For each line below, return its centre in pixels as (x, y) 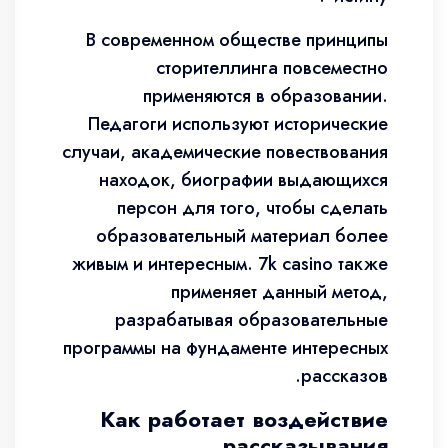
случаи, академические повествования (225, 152)
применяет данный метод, (279, 292)
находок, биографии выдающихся (243, 180)
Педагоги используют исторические (238, 124)
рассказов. (344, 376)
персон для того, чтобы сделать (252, 208)
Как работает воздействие (244, 419)
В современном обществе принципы (237, 40)
